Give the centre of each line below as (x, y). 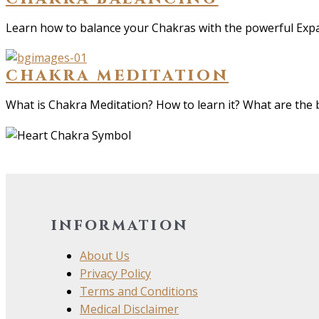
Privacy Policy (115, 274)
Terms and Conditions (139, 292)
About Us (105, 256)
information (120, 225)
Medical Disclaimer (129, 309)
